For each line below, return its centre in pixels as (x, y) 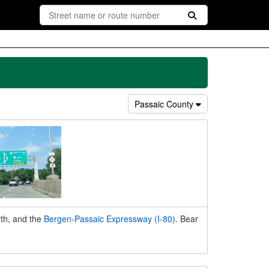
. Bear (186, 219)
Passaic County (165, 104)
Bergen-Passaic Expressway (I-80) (109, 219)
